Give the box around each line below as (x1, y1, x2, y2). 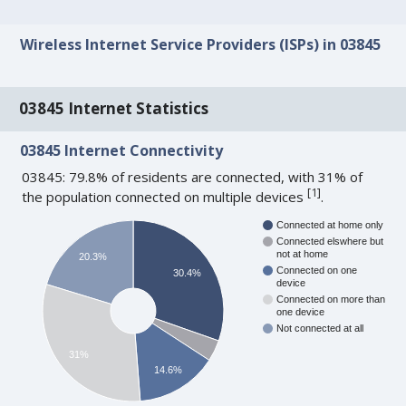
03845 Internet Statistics (19, 98, 209, 120)
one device (276, 306, 325, 318)
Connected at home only (276, 219, 384, 231)
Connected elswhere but (276, 236, 384, 247)
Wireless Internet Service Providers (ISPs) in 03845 (20, 34, 382, 54)
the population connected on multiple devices (22, 188, 308, 207)
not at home (276, 248, 329, 260)
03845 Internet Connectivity (20, 140, 224, 161)
